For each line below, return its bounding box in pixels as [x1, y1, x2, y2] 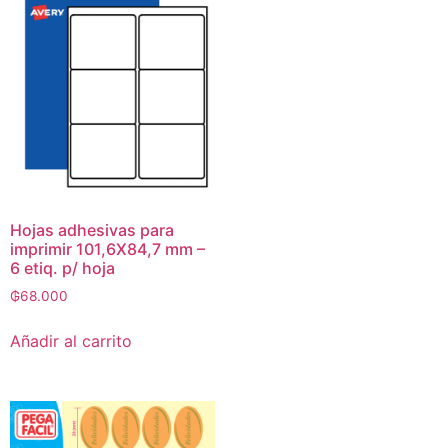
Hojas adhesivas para [10, 220, 174, 241]
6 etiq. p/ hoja [10, 258, 115, 279]
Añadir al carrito [10, 331, 132, 352]
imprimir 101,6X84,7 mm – [10, 239, 205, 260]
